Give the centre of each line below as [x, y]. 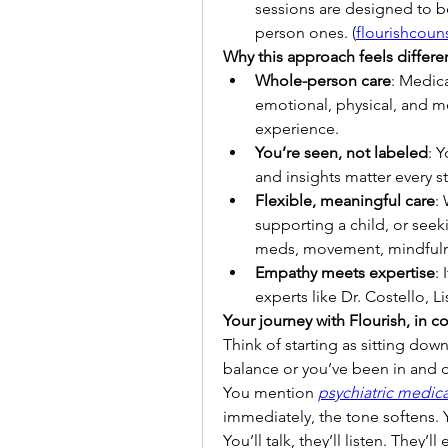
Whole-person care [323, 80]
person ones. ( [305, 32]
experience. [297, 128]
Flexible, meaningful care [345, 200]
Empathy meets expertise [345, 272]
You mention [270, 392]
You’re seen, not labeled [341, 152]
